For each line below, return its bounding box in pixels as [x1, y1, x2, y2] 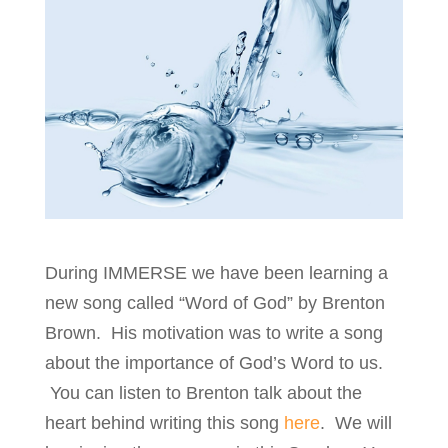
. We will [319, 412, 392, 433]
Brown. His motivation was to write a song [44, 322, 383, 343]
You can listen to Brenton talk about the [44, 382, 362, 403]
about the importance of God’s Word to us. [44, 352, 383, 373]
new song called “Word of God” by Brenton [44, 292, 385, 313]
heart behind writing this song [44, 412, 284, 433]
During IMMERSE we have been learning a [44, 262, 388, 283]
